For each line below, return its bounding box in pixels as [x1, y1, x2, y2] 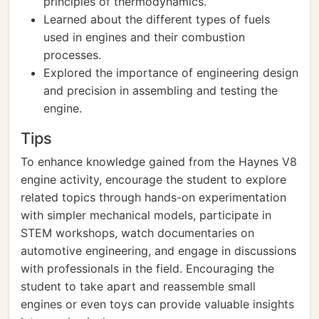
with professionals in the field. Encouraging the [21, 261, 274, 276]
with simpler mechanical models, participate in [21, 208, 271, 222]
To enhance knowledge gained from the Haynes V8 [21, 155, 297, 169]
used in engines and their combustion [43, 30, 245, 44]
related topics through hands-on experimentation [21, 190, 286, 204]
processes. [43, 48, 101, 62]
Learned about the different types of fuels [43, 12, 270, 26]
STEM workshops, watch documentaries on [21, 226, 254, 240]
